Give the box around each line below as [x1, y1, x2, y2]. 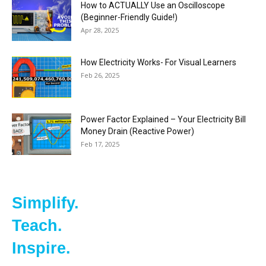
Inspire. [12, 239, 71, 258]
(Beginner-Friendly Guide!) [81, 12, 178, 23]
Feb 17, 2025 [81, 140, 119, 149]
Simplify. [12, 194, 79, 213]
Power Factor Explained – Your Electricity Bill [81, 115, 246, 125]
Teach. [12, 217, 62, 235]
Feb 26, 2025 [81, 71, 119, 80]
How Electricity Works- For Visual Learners [81, 58, 236, 68]
